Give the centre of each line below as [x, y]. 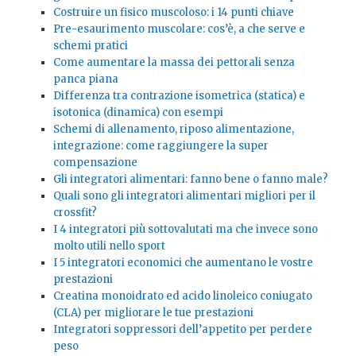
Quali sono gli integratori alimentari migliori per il [184, 195]
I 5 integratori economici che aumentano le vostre [183, 262]
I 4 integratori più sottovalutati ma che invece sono [185, 229]
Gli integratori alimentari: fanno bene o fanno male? [190, 179]
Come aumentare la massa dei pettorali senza [174, 62]
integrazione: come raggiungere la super [161, 145]
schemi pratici [90, 45]
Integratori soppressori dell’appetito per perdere [182, 329]
